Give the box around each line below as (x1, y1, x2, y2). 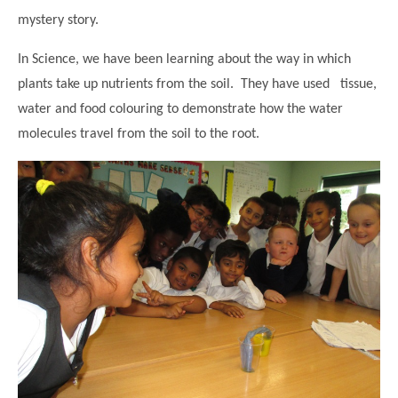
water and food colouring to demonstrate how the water (18, 102, 343, 117)
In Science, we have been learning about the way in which (18, 52, 351, 68)
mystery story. (18, 13, 99, 28)
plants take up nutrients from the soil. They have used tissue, (18, 77, 377, 92)
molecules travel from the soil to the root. (18, 127, 259, 142)
